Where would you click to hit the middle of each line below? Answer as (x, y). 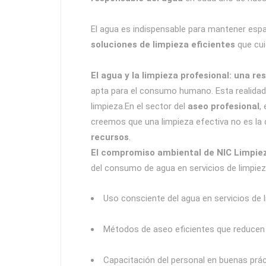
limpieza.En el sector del (139, 106)
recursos (110, 137)
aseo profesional (224, 106)
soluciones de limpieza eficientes (164, 45)
